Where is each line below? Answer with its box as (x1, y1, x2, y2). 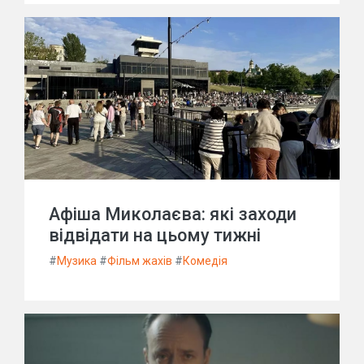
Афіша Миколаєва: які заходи (49, 204, 297, 224)
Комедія (183, 254, 227, 267)
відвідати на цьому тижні (49, 225, 261, 245)
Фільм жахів (107, 254, 172, 267)
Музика (57, 254, 97, 267)
